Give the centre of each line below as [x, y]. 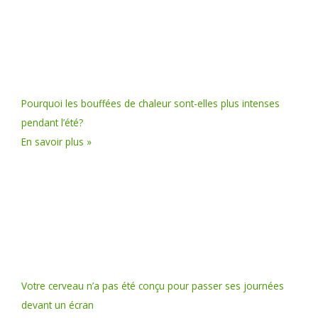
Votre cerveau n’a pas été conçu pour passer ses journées [153, 286]
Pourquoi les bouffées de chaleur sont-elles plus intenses [150, 104]
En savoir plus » [56, 142]
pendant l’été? [52, 123]
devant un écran [57, 305]
